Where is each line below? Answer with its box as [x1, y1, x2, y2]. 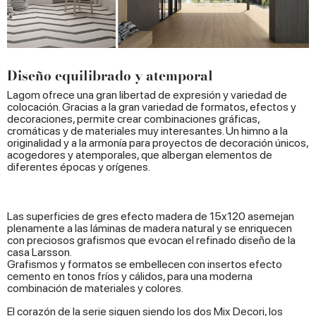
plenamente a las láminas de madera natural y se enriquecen [7, 221, 292, 235]
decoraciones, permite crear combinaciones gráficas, [7, 111, 260, 126]
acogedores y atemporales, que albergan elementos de [7, 147, 272, 162]
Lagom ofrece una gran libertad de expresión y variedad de [7, 87, 287, 102]
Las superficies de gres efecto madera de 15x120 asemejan [7, 209, 294, 223]
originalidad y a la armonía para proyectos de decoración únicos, [7, 135, 308, 150]
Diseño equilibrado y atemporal [7, 65, 213, 86]
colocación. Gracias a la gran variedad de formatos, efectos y [7, 99, 296, 114]
